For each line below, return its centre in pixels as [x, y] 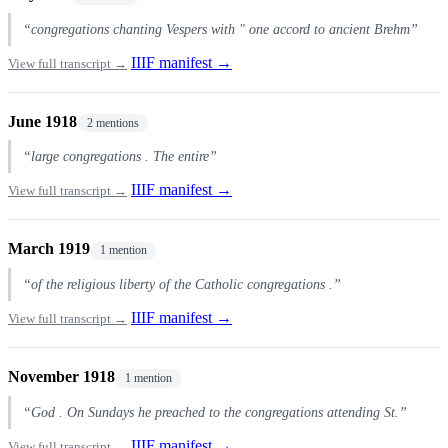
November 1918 [61, 377]
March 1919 [49, 249]
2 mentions [112, 122]
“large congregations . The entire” [120, 156]
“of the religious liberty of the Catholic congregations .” [182, 284]
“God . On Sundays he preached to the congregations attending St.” [215, 411]
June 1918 [42, 121]
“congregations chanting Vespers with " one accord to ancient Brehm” [220, 28]
